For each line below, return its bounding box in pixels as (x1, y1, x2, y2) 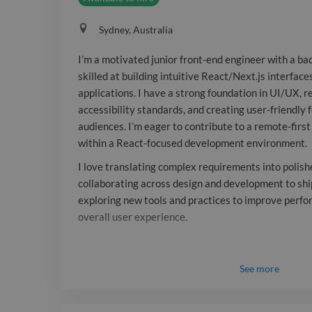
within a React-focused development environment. (78, 136, 307, 150)
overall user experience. (78, 210, 187, 224)
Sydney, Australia (99, 24, 173, 36)
